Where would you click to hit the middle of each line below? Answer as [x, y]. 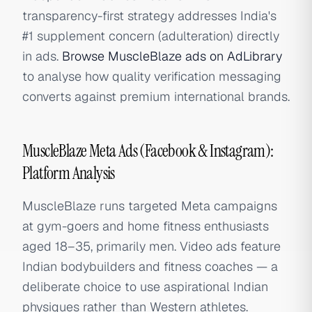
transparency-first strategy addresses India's [149, 16]
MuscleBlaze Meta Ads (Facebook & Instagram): [148, 151]
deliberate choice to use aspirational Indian [145, 287]
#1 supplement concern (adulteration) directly [151, 36]
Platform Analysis [69, 173]
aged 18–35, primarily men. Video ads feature [151, 246]
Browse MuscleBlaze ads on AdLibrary [172, 56]
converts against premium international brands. [156, 96]
